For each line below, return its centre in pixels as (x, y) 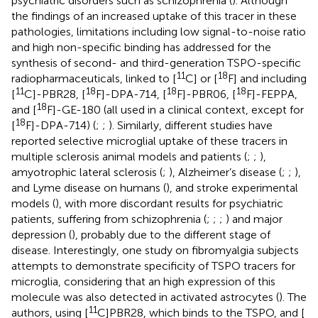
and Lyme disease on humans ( (89, 187)
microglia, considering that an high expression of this (143, 281)
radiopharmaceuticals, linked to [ (94, 78)
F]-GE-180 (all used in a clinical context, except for (175, 109)
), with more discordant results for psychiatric (169, 203)
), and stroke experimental (232, 187)
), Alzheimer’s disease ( (225, 172)
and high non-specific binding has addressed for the (141, 47)
